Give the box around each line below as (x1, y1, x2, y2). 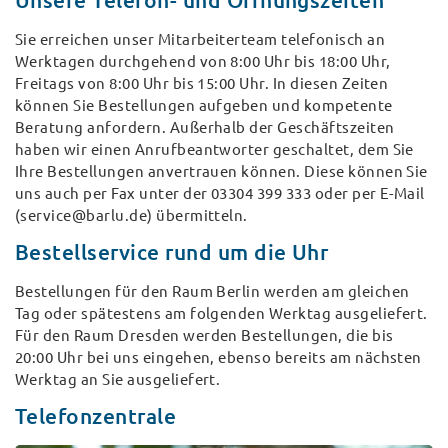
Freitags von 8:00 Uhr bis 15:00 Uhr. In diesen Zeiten (15, 75, 389, 93)
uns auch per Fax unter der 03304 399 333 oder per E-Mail (15, 185, 425, 203)
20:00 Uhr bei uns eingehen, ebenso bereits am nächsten (15, 349, 422, 367)
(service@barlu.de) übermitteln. (15, 207, 248, 225)
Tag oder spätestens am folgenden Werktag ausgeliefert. (15, 305, 428, 323)
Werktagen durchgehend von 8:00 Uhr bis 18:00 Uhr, (15, 53, 391, 71)
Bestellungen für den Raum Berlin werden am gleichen (15, 283, 410, 301)
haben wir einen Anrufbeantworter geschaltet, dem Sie (15, 141, 414, 159)
